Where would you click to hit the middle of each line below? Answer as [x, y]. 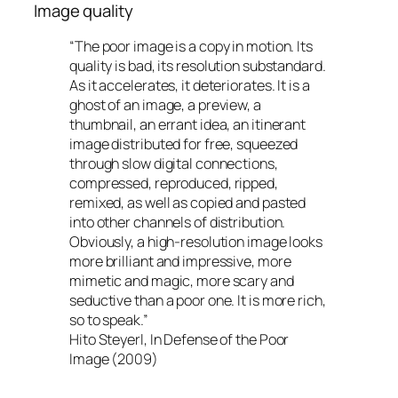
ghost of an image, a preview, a [165, 104]
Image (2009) [114, 358]
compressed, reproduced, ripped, [174, 183]
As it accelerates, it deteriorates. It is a [190, 85]
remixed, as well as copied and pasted [188, 202]
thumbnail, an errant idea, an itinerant [188, 124]
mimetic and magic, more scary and [182, 280]
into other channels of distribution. [178, 222]
